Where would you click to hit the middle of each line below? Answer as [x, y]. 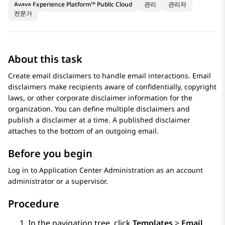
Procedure [34, 204]
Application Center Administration [97, 170]
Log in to [24, 170]
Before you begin [50, 154]
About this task [45, 59]
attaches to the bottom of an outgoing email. [83, 131]
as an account [179, 170]
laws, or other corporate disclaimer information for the [100, 98]
